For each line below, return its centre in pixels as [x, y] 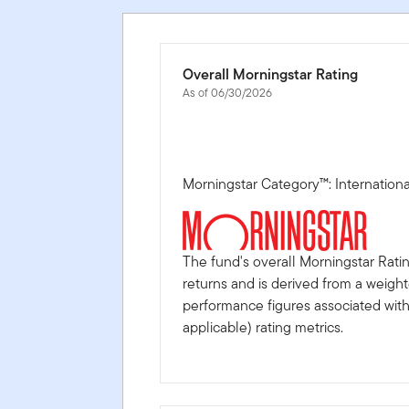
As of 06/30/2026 [228, 92]
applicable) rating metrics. [263, 327]
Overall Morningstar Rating [271, 74]
